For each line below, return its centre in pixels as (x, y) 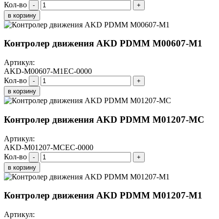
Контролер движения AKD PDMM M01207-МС (104, 119)
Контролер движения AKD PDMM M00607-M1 (103, 44)
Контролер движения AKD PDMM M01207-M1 (103, 196)
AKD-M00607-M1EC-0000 (48, 71)
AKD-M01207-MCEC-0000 (49, 147)
